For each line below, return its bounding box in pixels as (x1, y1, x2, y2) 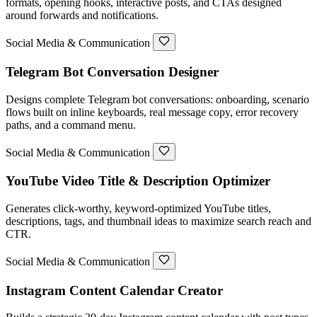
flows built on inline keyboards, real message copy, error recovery (6, 105, 299, 118)
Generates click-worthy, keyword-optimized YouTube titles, (6, 202, 271, 214)
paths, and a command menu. (6, 118, 136, 131)
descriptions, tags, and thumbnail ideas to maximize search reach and (6, 214, 311, 227)
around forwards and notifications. (6, 9, 158, 22)
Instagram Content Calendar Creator (6, 282, 223, 298)
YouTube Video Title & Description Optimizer (6, 173, 270, 189)
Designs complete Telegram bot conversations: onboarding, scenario (6, 93, 309, 105)
